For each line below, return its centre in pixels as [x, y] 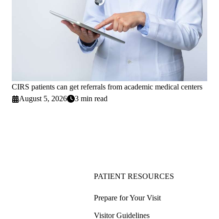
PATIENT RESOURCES [134, 176]
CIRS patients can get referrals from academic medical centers [107, 87]
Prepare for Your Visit [127, 198]
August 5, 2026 [43, 99]
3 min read [91, 99]
